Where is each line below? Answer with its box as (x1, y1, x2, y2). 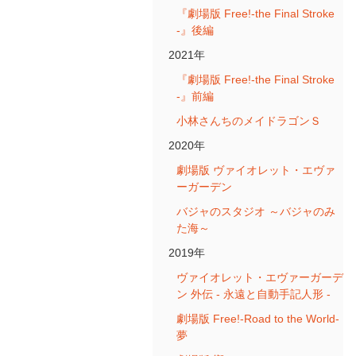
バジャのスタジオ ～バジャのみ (176, 205, 335, 218)
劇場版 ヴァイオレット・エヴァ (176, 164, 335, 176)
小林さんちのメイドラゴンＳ (176, 114, 321, 127)
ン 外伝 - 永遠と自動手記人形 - (176, 288, 331, 300)
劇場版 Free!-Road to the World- (176, 312, 339, 325)
